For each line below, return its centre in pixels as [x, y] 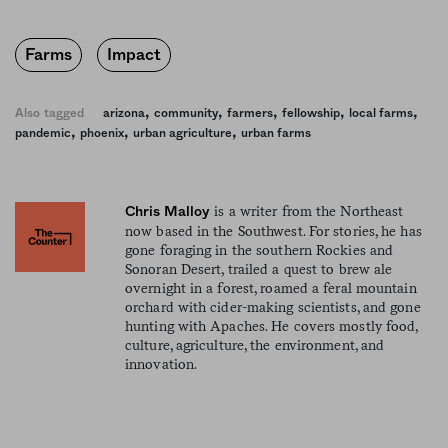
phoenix [102, 132]
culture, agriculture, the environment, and [255, 344]
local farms [381, 112]
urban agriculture [182, 132]
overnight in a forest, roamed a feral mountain [271, 287]
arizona [124, 112]
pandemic [43, 132]
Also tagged [50, 112]
